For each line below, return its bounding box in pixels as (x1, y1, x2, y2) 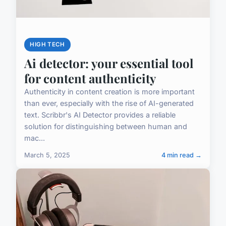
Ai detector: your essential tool (24, 55, 193, 72)
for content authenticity (24, 70, 156, 87)
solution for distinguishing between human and (24, 122, 187, 131)
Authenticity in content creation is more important (24, 87, 195, 96)
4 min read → (161, 151, 202, 159)
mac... (24, 134, 45, 143)
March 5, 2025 (24, 151, 70, 159)
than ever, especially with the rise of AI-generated (24, 99, 194, 108)
